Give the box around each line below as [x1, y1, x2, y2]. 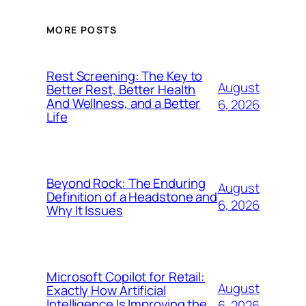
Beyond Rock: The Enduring [46, 174, 206, 192]
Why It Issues [46, 201, 123, 219]
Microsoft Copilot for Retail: [46, 268, 206, 286]
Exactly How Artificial [46, 281, 166, 299]
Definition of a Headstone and [46, 188, 218, 206]
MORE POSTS [46, 23, 117, 36]
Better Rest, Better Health [46, 81, 196, 98]
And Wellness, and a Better [46, 94, 201, 112]
